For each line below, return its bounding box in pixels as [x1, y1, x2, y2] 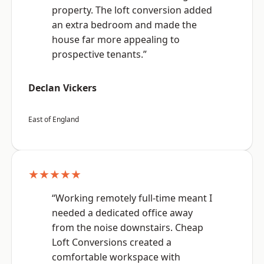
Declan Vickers [28, 81, 97, 95]
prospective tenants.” [52, 48, 147, 61]
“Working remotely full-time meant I [52, 192, 212, 205]
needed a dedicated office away [52, 206, 193, 220]
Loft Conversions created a [52, 236, 171, 249]
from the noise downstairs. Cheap [52, 221, 203, 235]
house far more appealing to [52, 33, 180, 47]
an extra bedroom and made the [52, 18, 197, 32]
